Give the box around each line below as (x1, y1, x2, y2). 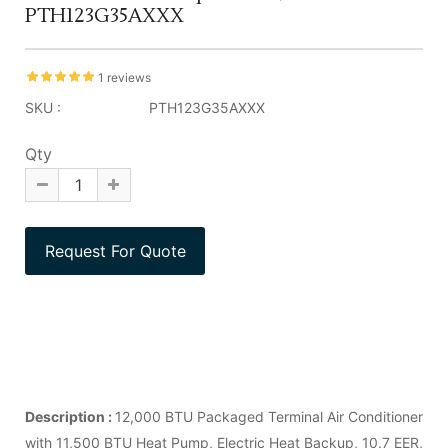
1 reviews (98, 69, 151, 85)
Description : (25, 407, 115, 425)
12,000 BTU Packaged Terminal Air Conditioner (115, 407, 423, 425)
